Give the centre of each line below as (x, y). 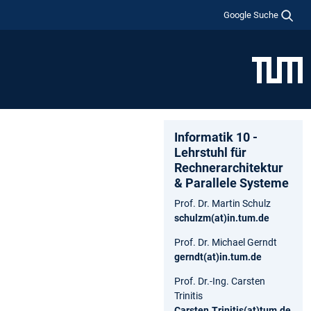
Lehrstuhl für (210, 152)
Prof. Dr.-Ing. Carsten (220, 281)
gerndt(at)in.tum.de (218, 257)
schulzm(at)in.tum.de (222, 218)
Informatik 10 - (216, 137)
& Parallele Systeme (232, 183)
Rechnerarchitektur (229, 167)
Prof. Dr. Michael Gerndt (226, 242)
